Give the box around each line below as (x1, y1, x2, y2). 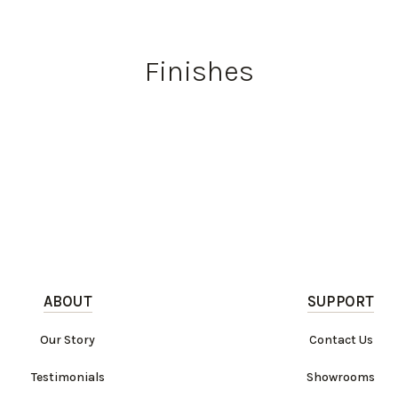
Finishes (144, 55, 254, 88)
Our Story (40, 332, 96, 347)
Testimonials (30, 370, 105, 385)
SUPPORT (306, 292, 375, 310)
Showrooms (306, 370, 376, 385)
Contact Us (308, 332, 373, 347)
